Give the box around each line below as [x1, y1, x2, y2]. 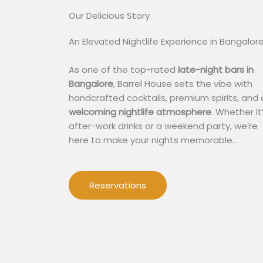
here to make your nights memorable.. [69, 134, 236, 147]
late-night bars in [178, 63, 254, 76]
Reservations [89, 179, 146, 192]
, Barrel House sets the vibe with [113, 77, 252, 90]
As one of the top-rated [69, 63, 178, 76]
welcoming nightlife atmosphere [69, 106, 211, 119]
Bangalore [69, 77, 113, 90]
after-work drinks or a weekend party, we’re [69, 120, 258, 133]
